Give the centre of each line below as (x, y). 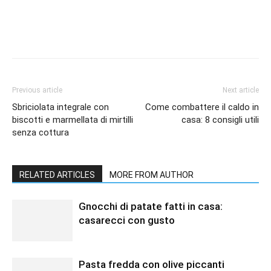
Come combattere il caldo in (202, 107)
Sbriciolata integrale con (60, 107)
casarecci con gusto (127, 220)
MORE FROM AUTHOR (152, 175)
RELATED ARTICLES (57, 175)
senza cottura (41, 133)
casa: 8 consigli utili (220, 120)
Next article (241, 90)
